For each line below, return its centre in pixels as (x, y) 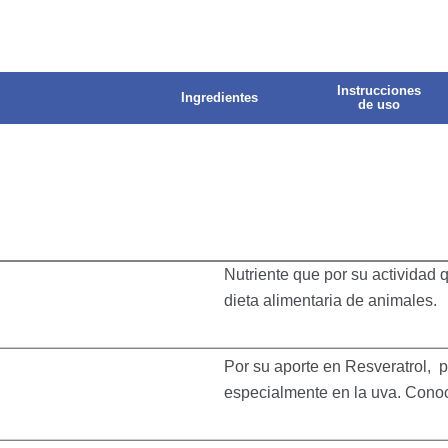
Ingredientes (219, 98)
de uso (378, 105)
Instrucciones (378, 91)
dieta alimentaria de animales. (330, 301)
